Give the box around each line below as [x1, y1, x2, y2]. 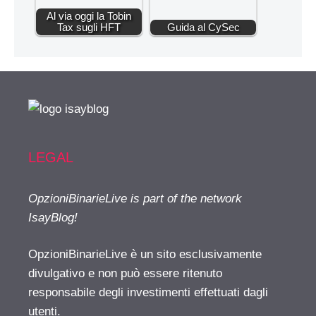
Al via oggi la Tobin [47, 9, 131, 22]
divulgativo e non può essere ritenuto [28, 267, 222, 281]
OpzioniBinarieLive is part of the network [28, 191, 242, 205]
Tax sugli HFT [57, 20, 121, 33]
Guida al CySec [166, 20, 240, 33]
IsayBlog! [28, 210, 78, 224]
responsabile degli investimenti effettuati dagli [28, 286, 268, 300]
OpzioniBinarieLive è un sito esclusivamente [28, 248, 262, 262]
